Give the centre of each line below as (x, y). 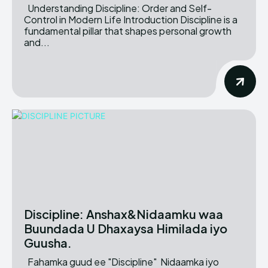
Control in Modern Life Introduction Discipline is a (74, 20)
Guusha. (48, 243)
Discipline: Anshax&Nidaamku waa (124, 214)
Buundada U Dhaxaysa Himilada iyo (126, 229)
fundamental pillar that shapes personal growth (128, 31)
